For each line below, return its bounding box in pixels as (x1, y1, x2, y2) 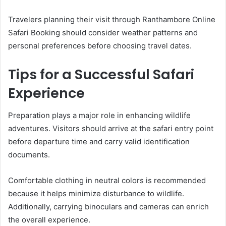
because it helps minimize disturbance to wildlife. (8, 189, 184, 199)
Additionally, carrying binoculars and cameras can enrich (8, 202, 209, 212)
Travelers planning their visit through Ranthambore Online (8, 14, 215, 24)
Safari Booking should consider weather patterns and (8, 27, 198, 37)
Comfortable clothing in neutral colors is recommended (8, 176, 206, 186)
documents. (8, 150, 50, 160)
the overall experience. (8, 215, 90, 225)
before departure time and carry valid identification (8, 137, 190, 147)
